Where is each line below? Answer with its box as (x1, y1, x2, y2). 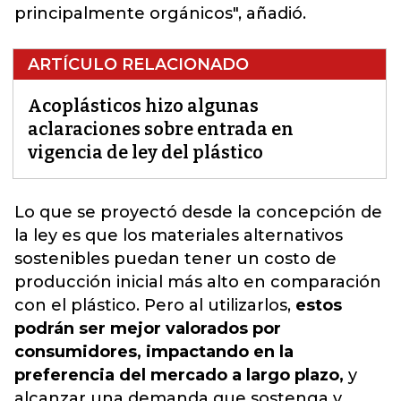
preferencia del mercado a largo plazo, (14, 365, 344, 385)
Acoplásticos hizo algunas (28, 95, 259, 116)
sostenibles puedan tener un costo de (14, 249, 337, 269)
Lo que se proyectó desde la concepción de (14, 202, 382, 222)
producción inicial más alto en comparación (14, 272, 381, 292)
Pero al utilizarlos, (140, 295, 295, 315)
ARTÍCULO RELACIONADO (28, 55, 249, 74)
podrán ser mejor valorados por (14, 319, 281, 338)
